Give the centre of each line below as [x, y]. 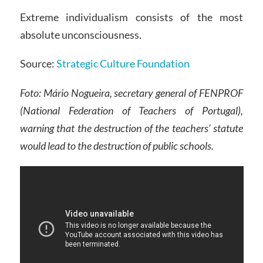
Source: [38, 64]
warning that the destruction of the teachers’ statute [131, 128]
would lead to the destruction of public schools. [117, 146]
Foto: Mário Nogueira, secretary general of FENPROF [131, 93]
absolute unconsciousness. [80, 34]
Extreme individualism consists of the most [131, 17]
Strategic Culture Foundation [123, 64]
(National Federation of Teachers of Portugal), [131, 111]
